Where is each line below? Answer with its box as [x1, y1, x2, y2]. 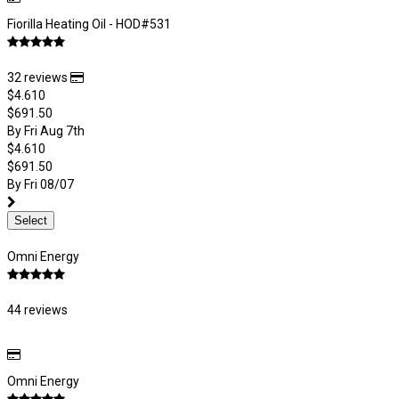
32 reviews [7, 70, 70, 85]
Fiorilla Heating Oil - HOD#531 [7, 17, 171, 31]
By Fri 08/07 [7, 177, 74, 191]
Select [14, 214, 47, 227]
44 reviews [7, 303, 68, 317]
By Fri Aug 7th [7, 124, 85, 138]
